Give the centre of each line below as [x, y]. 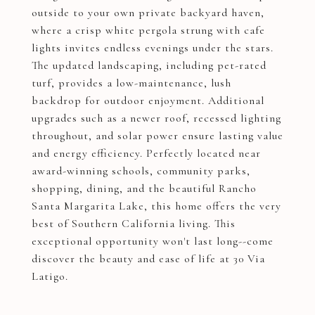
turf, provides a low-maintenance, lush [131, 83]
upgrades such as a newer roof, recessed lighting [156, 118]
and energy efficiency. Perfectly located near [146, 153]
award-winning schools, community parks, [141, 171]
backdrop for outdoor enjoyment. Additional [148, 101]
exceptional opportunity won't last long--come [153, 241]
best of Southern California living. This [134, 224]
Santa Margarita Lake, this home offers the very [156, 206]
